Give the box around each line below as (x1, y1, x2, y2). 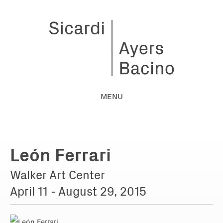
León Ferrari (10, 140, 111, 166)
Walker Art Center (10, 165, 105, 183)
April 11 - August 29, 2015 (10, 182, 146, 199)
